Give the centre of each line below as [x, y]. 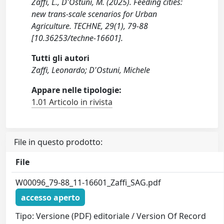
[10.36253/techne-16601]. [77, 38]
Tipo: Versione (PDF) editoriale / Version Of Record [111, 216]
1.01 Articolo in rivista [72, 102]
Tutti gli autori [61, 58]
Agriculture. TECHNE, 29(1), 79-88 [90, 26]
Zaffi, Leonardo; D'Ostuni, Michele [91, 70]
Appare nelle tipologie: [77, 90]
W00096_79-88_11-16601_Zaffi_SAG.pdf [88, 182]
